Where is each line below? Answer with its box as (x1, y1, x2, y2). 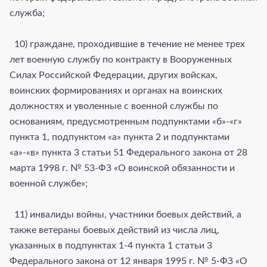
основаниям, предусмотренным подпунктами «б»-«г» (10, 116, 242, 126)
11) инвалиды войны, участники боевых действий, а (10, 209, 241, 219)
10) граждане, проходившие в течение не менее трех (10, 39, 245, 49)
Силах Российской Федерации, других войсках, (10, 70, 218, 80)
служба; (10, 8, 45, 18)
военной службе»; (10, 178, 88, 188)
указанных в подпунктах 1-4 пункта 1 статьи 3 (10, 240, 212, 250)
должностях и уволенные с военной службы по (10, 101, 218, 111)
